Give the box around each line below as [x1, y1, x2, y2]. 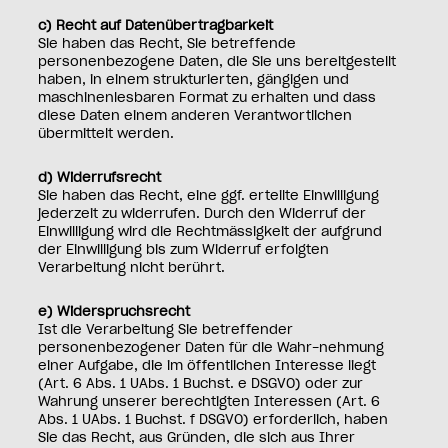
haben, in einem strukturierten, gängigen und [38, 74, 350, 88]
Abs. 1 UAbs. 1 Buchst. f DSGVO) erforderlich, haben [38, 414, 389, 428]
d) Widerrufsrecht [38, 172, 162, 186]
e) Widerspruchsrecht [38, 306, 191, 320]
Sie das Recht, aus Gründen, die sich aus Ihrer [38, 432, 356, 446]
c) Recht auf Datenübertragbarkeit [38, 20, 274, 34]
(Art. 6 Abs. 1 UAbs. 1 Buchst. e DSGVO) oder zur [38, 378, 364, 392]
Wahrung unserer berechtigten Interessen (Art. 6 [38, 396, 381, 410]
